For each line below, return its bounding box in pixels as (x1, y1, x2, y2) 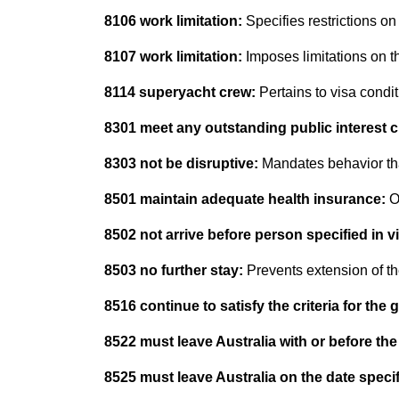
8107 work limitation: (104, 49, 242, 64)
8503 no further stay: (104, 263, 243, 278)
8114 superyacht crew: (104, 85, 256, 100)
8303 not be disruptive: (104, 156, 258, 171)
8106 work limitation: (104, 13, 242, 28)
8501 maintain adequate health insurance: (104, 191, 389, 207)
